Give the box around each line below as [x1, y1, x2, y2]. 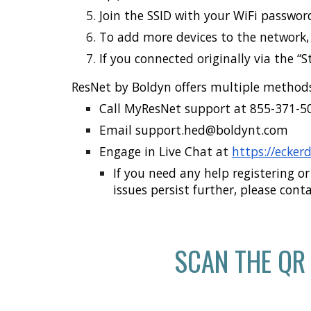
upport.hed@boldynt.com [140, 121, 292, 138]
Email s [99, 121, 141, 138]
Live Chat [158, 143, 216, 160]
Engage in [99, 143, 159, 160]
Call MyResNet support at [99, 100, 250, 117]
